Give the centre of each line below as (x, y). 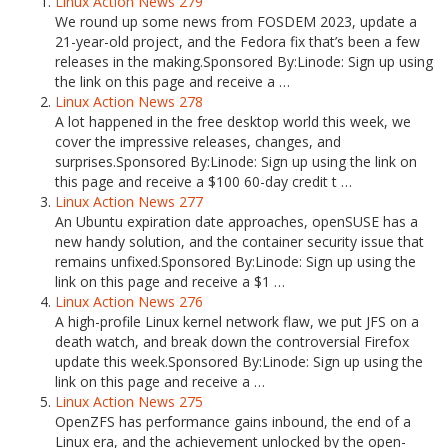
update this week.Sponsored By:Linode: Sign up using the (239, 361)
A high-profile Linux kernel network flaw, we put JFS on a (237, 321)
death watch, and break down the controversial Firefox (232, 341)
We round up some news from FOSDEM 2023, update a (236, 21)
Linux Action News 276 (129, 301)
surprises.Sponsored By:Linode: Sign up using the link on (236, 161)
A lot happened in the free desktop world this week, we (233, 121)
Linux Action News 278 (129, 101)
